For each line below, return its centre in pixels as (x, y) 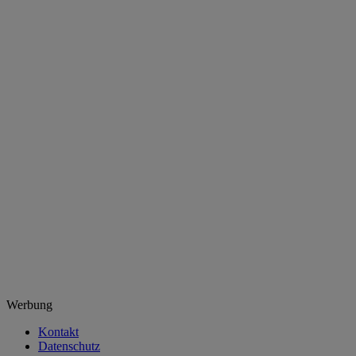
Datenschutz (69, 346)
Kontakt (58, 332)
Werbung (29, 305)
